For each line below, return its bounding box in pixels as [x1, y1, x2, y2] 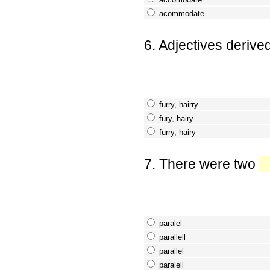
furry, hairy [159, 127, 196, 137]
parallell [159, 232, 186, 242]
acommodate [159, 8, 204, 18]
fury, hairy [159, 113, 193, 123]
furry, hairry [159, 99, 198, 109]
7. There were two [143, 155, 259, 172]
